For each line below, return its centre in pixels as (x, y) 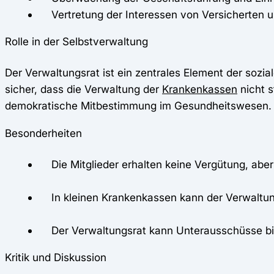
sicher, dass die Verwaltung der (83, 89)
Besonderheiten (43, 133)
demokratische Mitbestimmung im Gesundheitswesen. (138, 106)
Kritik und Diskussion (56, 257)
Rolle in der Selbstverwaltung (76, 42)
